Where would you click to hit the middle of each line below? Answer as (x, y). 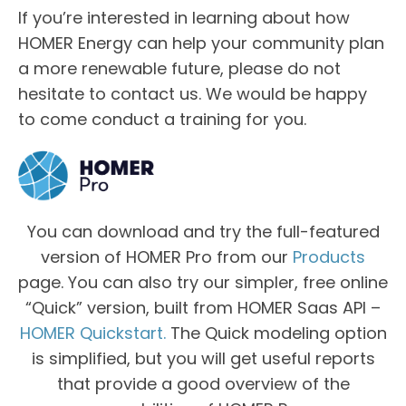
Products (329, 257)
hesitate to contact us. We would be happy (193, 93)
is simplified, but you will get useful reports (203, 359)
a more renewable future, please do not (179, 68)
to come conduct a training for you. (162, 119)
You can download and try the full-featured (203, 232)
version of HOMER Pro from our (167, 257)
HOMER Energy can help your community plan (201, 43)
